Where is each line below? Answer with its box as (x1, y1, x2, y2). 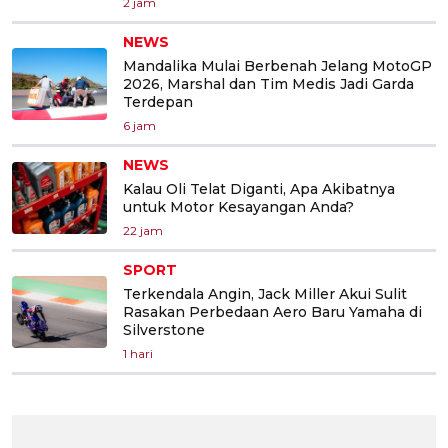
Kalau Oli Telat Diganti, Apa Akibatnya (123, 180, 395, 199)
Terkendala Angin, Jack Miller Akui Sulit (123, 285, 407, 304)
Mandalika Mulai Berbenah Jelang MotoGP (123, 57, 432, 76)
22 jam (123, 223, 163, 239)
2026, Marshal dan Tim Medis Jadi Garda (123, 75, 414, 94)
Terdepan (123, 93, 193, 112)
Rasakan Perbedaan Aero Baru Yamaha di (123, 303, 422, 322)
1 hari (123, 346, 153, 362)
